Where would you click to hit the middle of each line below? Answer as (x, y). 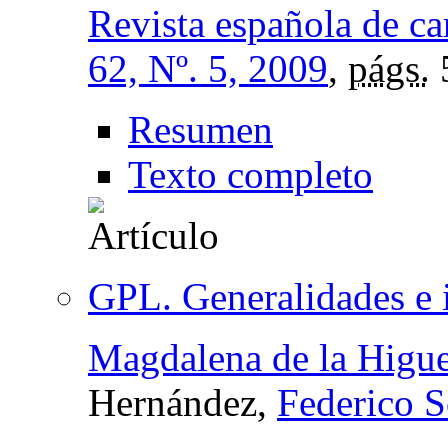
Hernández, (182, 402)
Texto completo (250, 174)
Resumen (200, 129)
